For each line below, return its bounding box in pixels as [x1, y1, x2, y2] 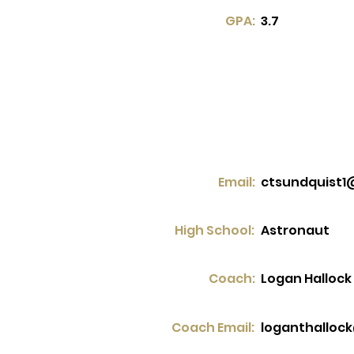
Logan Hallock [261, 269, 352, 288]
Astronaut [261, 221, 330, 239]
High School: [175, 221, 254, 239]
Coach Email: [171, 318, 254, 337]
